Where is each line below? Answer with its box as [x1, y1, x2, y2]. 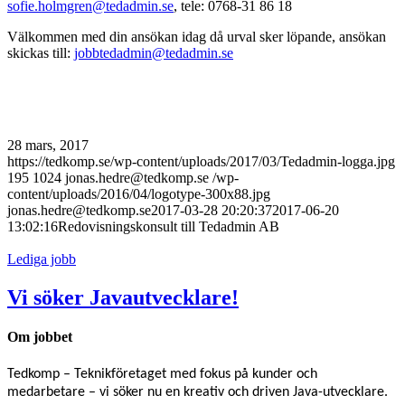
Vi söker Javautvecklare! [7, 286, 239, 310]
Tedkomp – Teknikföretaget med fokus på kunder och [7, 366, 317, 381]
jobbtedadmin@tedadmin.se [74, 45, 233, 61]
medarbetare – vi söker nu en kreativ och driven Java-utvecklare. [7, 384, 388, 400]
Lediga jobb [7, 251, 76, 268]
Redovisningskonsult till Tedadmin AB [58, 219, 279, 235]
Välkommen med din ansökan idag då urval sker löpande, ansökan [7, 29, 386, 45]
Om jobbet [7, 329, 72, 345]
